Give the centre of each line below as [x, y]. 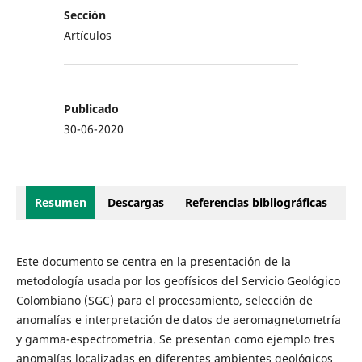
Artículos [88, 36]
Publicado [92, 109]
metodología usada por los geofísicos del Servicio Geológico [178, 281]
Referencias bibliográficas [256, 203]
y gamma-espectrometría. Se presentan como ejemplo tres [175, 339]
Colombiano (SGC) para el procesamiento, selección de [164, 301]
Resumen [61, 203]
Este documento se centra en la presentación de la [153, 262]
